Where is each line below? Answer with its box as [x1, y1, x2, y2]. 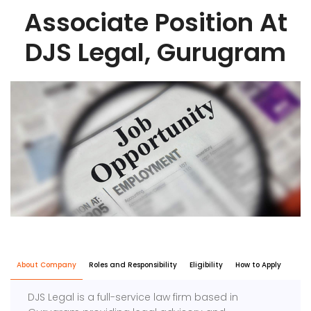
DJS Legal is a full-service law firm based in [28, 290, 239, 305]
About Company [17, 260, 76, 271]
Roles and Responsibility [89, 260, 177, 271]
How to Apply [235, 260, 281, 271]
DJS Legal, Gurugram [25, 35, 286, 70]
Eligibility [190, 260, 223, 271]
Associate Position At [24, 5, 287, 40]
